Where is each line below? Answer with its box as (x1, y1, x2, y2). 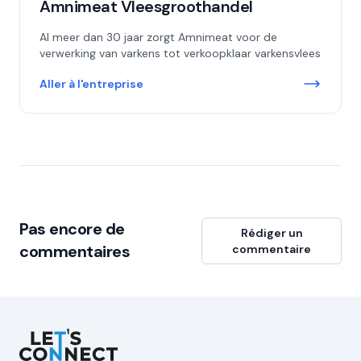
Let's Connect (19, 329, 102, 346)
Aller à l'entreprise (39, 77, 143, 91)
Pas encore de (19, 218, 125, 239)
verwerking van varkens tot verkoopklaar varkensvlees (39, 46, 321, 60)
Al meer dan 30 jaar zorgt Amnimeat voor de (39, 30, 277, 44)
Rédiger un (240, 226, 303, 240)
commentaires (19, 241, 130, 262)
